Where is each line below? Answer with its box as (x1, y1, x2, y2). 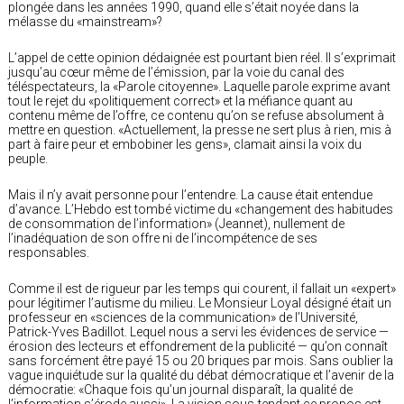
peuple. (8, 151, 48, 166)
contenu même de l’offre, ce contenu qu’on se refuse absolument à (8, 107, 384, 123)
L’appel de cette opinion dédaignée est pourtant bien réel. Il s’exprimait (8, 50, 396, 65)
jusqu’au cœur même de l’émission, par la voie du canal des (8, 64, 344, 79)
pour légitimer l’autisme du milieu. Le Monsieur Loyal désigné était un (8, 295, 391, 310)
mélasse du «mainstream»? (8, 14, 162, 29)
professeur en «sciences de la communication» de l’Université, (8, 309, 358, 325)
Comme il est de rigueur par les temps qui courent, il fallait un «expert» (8, 280, 396, 296)
